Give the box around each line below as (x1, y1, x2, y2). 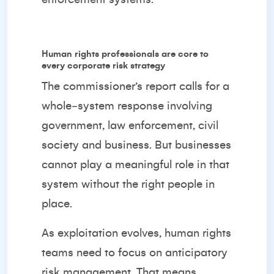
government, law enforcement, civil (42, 119, 218, 131)
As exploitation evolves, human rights (42, 227, 231, 239)
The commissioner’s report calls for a (42, 80, 229, 92)
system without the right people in (42, 178, 215, 190)
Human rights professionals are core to (42, 49, 209, 59)
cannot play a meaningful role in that (42, 158, 229, 171)
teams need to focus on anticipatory (42, 246, 228, 259)
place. (42, 198, 72, 210)
